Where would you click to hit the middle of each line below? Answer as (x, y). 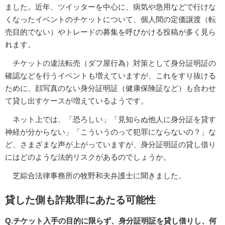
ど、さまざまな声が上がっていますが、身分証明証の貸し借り (110, 145)
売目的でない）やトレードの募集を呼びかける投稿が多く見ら (110, 32)
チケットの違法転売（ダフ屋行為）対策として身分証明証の (110, 63)
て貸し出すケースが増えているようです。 (77, 101)
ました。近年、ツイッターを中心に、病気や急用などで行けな (110, 7)
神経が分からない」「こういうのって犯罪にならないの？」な (110, 132)
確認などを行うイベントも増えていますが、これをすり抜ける (110, 76)
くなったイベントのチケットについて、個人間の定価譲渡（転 (110, 20)
